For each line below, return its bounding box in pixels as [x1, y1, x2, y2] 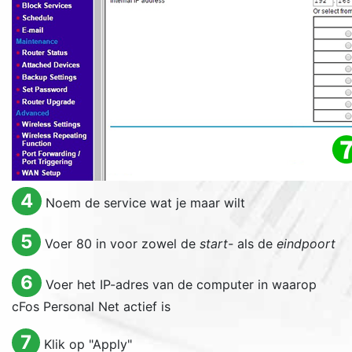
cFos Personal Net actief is [12, 299, 170, 314]
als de [233, 236, 277, 251]
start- [199, 236, 233, 251]
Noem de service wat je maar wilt [45, 195, 245, 211]
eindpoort [276, 236, 335, 251]
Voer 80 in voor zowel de [44, 236, 200, 251]
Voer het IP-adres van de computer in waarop [45, 277, 317, 292]
